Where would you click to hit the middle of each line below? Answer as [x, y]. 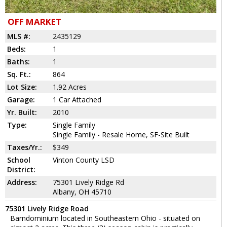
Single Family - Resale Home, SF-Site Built [121, 135]
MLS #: [19, 36]
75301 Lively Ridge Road [47, 209]
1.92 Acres [70, 87]
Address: [22, 182]
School [19, 160]
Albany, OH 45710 [82, 192]
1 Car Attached [77, 100]
